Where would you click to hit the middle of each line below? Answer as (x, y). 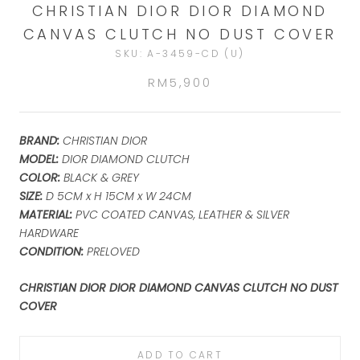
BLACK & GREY (101, 177)
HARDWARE (49, 233)
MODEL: (41, 159)
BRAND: (41, 140)
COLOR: (41, 177)
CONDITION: (51, 251)
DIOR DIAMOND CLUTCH (126, 159)
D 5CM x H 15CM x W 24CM (131, 196)
